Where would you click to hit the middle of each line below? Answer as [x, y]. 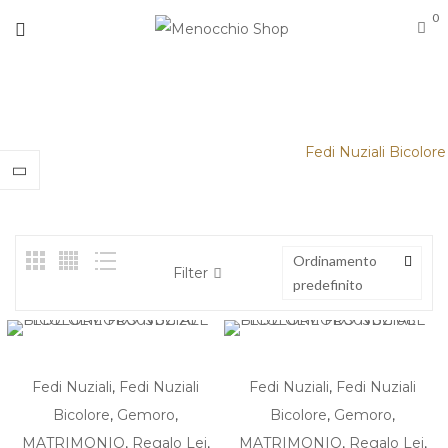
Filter [191, 273]
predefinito [328, 284]
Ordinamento [335, 260]
